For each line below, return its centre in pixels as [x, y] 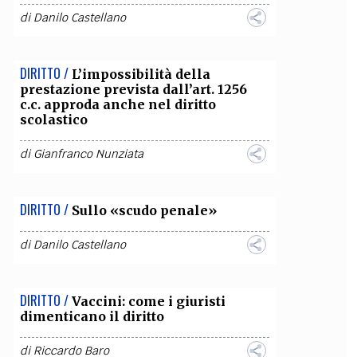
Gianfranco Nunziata [88, 154]
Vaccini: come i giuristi [148, 301]
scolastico [53, 120]
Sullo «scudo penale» [144, 210]
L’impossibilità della [141, 74]
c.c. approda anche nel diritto [118, 104]
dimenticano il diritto [92, 316]
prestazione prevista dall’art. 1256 [133, 89]
